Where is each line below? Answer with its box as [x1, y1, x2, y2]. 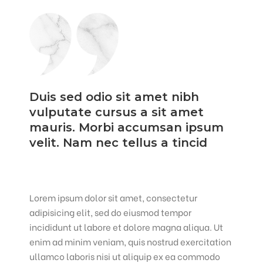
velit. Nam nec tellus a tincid [29, 136, 208, 150]
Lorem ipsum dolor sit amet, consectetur [29, 191, 198, 204]
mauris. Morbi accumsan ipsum [29, 120, 224, 135]
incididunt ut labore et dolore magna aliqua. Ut [29, 220, 224, 234]
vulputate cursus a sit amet [29, 105, 204, 120]
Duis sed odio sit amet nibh [29, 90, 200, 104]
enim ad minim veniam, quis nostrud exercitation [29, 235, 232, 248]
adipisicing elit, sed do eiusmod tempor [29, 205, 192, 219]
